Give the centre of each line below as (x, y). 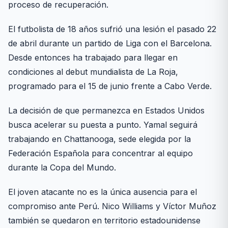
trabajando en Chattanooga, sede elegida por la (99, 139)
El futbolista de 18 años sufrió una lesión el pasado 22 (112, 29)
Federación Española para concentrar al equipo (101, 153)
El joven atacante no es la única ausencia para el (103, 192)
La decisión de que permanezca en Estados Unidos (106, 111)
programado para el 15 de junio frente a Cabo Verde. (110, 86)
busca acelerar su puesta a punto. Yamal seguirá (103, 125)
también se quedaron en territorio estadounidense (104, 221)
